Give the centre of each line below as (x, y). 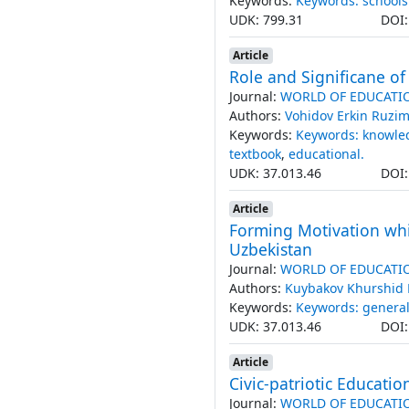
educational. (326, 153)
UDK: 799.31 (266, 19)
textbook (255, 153)
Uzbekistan (270, 249)
